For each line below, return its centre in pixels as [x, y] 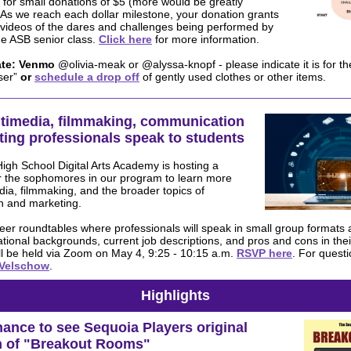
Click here [125, 39]
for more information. [209, 39]
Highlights [175, 295]
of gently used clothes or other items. [233, 77]
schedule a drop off [87, 77]
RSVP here [264, 253]
